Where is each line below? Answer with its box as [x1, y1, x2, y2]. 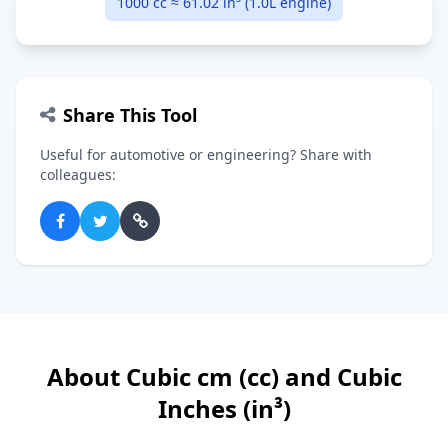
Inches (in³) [157, 392, 291, 425]
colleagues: [40, 165, 116, 184]
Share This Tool [63, 103, 197, 127]
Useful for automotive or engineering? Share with [40, 145, 372, 164]
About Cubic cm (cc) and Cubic [46, 360, 402, 393]
